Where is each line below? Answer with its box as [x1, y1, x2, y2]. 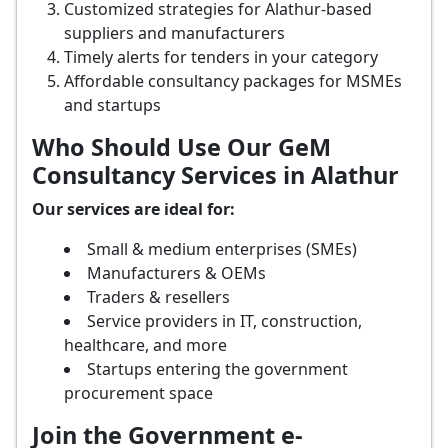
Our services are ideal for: [32, 198, 235, 220]
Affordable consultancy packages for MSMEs [64, 70, 402, 92]
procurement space [64, 382, 213, 404]
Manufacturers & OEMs [87, 262, 266, 284]
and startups [64, 94, 161, 116]
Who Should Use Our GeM [32, 131, 331, 163]
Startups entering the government [87, 358, 348, 380]
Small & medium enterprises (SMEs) [87, 238, 357, 260]
